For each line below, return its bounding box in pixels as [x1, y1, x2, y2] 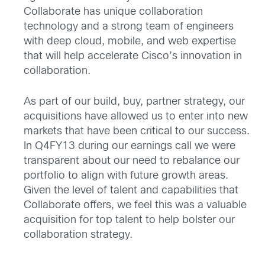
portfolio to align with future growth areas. [24, 171, 228, 182]
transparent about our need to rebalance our [24, 156, 240, 167]
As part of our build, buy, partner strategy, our [24, 97, 245, 108]
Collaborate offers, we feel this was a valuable [24, 201, 247, 211]
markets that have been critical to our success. [24, 127, 250, 137]
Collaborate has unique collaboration [24, 7, 203, 18]
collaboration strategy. [24, 230, 132, 241]
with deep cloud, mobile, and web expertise [24, 37, 236, 47]
